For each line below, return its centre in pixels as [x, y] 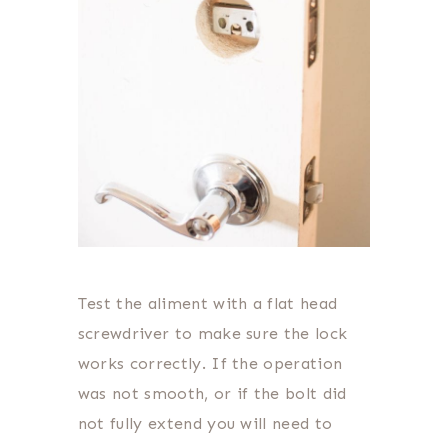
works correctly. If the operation [210, 363]
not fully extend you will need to [207, 423]
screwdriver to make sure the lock [212, 333]
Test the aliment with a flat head [207, 303]
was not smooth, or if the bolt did [212, 393]
